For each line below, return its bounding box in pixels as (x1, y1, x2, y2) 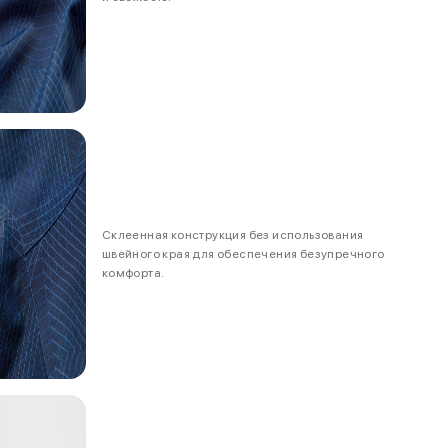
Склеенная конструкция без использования (101, 227, 364, 242)
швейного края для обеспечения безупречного (101, 246, 385, 261)
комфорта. (101, 265, 165, 280)
